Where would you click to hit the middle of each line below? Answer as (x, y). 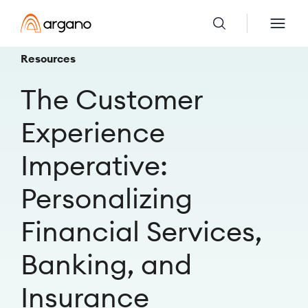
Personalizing (107, 198)
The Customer (112, 99)
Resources (48, 58)
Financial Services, (141, 231)
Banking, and (106, 264)
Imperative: (94, 165)
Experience (93, 132)
